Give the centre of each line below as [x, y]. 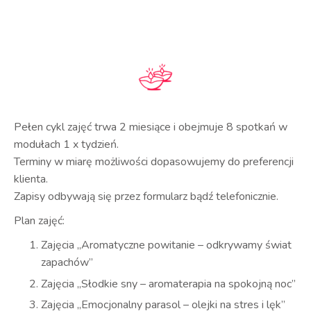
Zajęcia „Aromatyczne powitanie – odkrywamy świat [167, 245]
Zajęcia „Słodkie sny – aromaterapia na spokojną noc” [169, 284]
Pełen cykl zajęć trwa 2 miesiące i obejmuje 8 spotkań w [151, 127]
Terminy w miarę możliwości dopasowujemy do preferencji [154, 162]
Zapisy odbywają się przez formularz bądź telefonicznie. [146, 196]
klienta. [31, 179]
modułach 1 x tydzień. [66, 144]
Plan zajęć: [39, 221]
